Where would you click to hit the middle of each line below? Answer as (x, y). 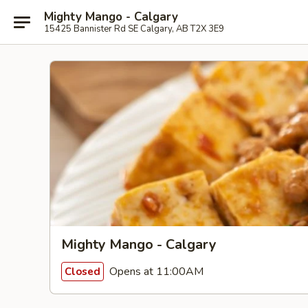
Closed (82, 271)
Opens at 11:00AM (155, 271)
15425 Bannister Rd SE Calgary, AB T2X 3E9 (134, 29)
